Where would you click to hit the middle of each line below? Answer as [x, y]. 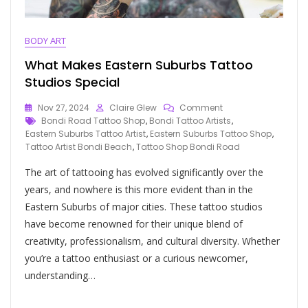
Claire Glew [133, 107]
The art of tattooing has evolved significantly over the [144, 172]
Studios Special [72, 82]
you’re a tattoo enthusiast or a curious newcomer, [136, 258]
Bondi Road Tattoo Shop [93, 120]
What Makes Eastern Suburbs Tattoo [139, 65]
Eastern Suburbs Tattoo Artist [86, 133]
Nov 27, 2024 [64, 107]
